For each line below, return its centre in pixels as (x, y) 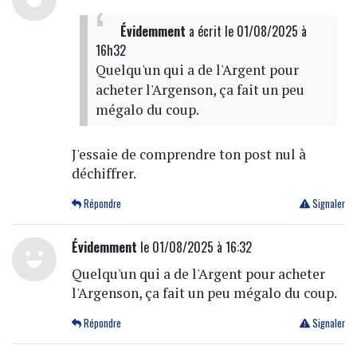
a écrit (205, 31)
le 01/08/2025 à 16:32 (194, 247)
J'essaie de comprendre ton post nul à (188, 154)
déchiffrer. (104, 173)
